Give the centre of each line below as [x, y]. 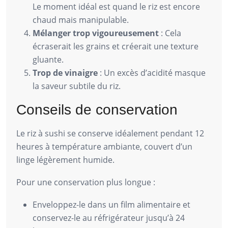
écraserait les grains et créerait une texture [116, 46]
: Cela [170, 33]
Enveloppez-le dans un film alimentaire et [111, 204]
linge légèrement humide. [65, 160]
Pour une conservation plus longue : [86, 182]
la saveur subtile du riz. [77, 86]
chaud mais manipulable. [81, 20]
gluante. [48, 59]
